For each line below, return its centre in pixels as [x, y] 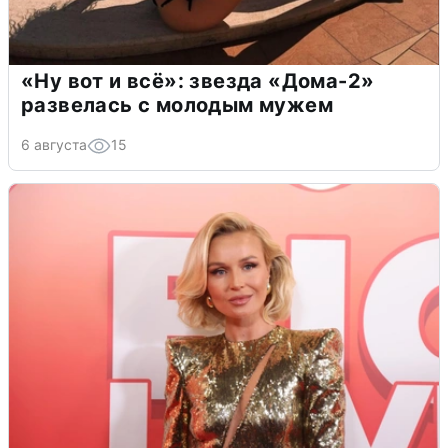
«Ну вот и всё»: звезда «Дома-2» [198, 80]
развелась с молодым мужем [177, 104]
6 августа [54, 144]
